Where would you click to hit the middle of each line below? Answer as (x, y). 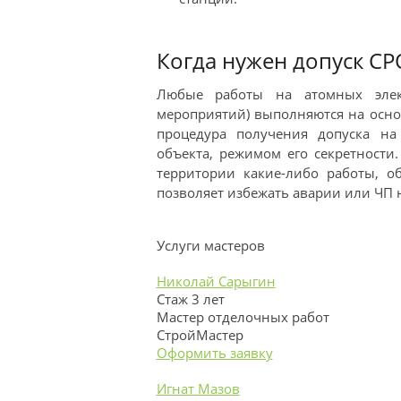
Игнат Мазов (198, 388)
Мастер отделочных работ (243, 317)
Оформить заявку (214, 353)
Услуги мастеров (210, 245)
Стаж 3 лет (190, 299)
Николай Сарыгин (216, 281)
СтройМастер (200, 335)
